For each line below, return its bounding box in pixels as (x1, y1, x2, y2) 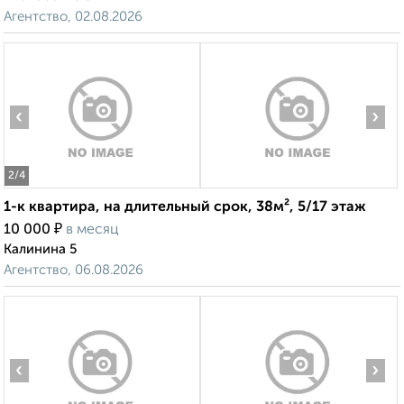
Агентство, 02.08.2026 (4, 10, 142, 24)
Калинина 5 (4, 243, 77, 257)
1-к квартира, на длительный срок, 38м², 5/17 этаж (4, 200, 366, 216)
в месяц (66, 223, 119, 238)
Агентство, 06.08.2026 (4, 263, 143, 278)
